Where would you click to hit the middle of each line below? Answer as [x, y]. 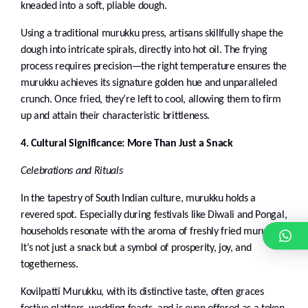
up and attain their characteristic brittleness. [115, 117]
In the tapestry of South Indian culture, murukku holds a [139, 199]
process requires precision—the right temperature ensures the [154, 67]
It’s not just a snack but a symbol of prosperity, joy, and [136, 249]
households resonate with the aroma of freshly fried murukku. [152, 232]
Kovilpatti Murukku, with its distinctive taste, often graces [142, 293]
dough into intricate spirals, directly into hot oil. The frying [144, 51]
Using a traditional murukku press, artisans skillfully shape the [152, 34]
